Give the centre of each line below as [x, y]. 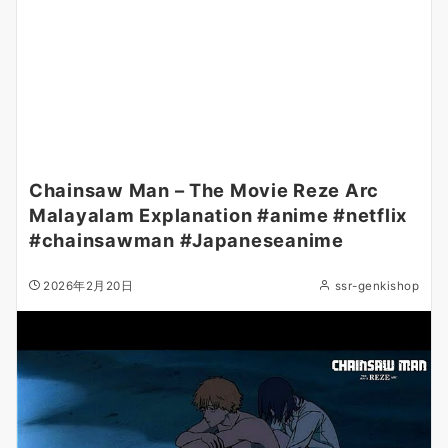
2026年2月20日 [88, 286]
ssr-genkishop [376, 286]
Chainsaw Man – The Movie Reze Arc [204, 190]
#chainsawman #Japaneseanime [186, 240]
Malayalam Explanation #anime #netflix [218, 215]
